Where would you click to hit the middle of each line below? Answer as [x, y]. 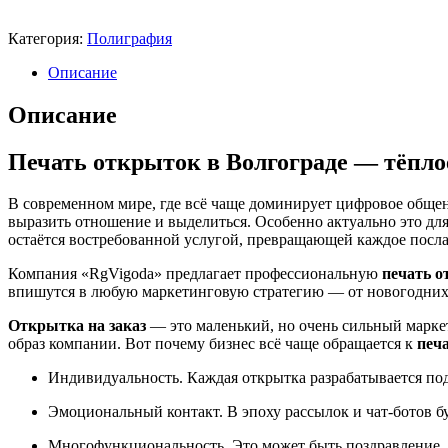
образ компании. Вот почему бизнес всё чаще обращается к [212, 344]
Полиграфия [129, 38]
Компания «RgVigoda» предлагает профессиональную [195, 274]
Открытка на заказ [77, 326]
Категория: [47, 38]
